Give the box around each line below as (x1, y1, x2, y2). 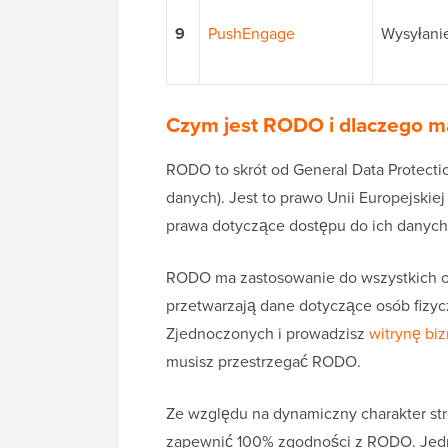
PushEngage (208, 22, 295, 46)
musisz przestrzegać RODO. (166, 350, 361, 374)
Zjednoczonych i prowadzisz (166, 322, 369, 346)
